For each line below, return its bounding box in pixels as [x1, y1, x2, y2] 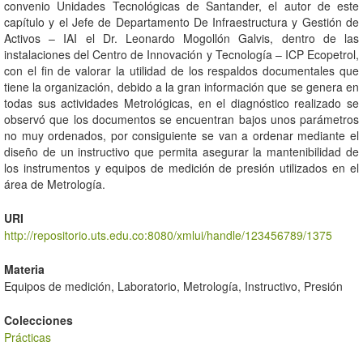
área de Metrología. [4, 176, 105, 193]
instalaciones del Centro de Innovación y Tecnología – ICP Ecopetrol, [4, 46, 359, 63]
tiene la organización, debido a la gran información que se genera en [4, 79, 359, 96]
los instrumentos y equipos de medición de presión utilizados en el [4, 160, 359, 177]
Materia [4, 261, 45, 278]
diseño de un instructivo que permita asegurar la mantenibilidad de [4, 143, 359, 160]
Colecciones [4, 312, 73, 329]
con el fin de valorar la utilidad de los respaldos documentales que [4, 62, 359, 79]
